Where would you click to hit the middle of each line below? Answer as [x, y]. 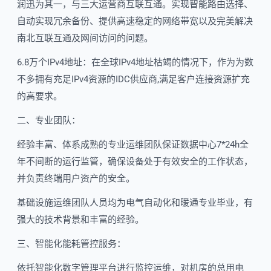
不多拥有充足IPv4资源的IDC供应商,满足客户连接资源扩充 [133, 79]
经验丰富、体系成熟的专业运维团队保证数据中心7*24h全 [133, 145]
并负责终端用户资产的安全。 [76, 178]
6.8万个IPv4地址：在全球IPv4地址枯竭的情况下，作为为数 [135, 62]
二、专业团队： [49, 120]
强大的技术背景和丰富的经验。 [80, 220]
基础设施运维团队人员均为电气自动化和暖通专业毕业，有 [135, 203]
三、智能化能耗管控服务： [71, 244]
